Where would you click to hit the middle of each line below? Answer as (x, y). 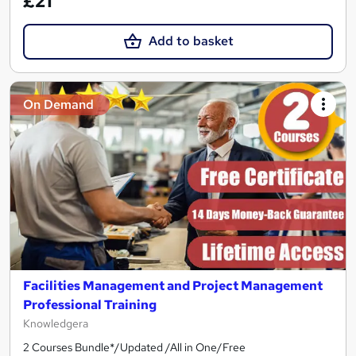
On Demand (58, 104)
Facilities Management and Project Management (173, 286)
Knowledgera (56, 324)
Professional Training (90, 305)
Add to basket (191, 41)
